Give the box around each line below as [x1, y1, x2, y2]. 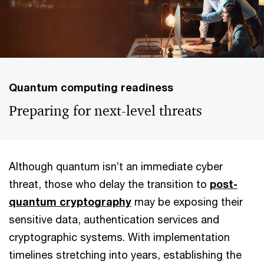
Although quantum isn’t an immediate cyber [9, 159, 223, 173]
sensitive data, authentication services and [9, 212, 219, 226]
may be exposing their [131, 194, 243, 208]
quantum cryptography [9, 194, 131, 208]
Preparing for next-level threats [9, 101, 202, 120]
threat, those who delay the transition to [9, 177, 210, 190]
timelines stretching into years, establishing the [9, 247, 242, 261]
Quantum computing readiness [9, 80, 173, 94]
